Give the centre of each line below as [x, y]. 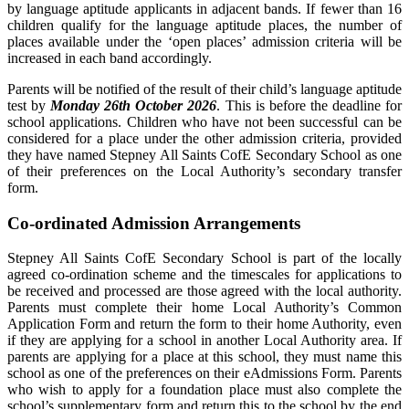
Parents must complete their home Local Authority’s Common [204, 308]
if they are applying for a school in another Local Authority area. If [204, 341]
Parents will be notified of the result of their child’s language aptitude [204, 89]
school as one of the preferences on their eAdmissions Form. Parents [204, 373]
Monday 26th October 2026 [134, 105]
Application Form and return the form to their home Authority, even [204, 324]
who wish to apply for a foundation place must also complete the [204, 390]
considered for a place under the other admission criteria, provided [204, 138]
